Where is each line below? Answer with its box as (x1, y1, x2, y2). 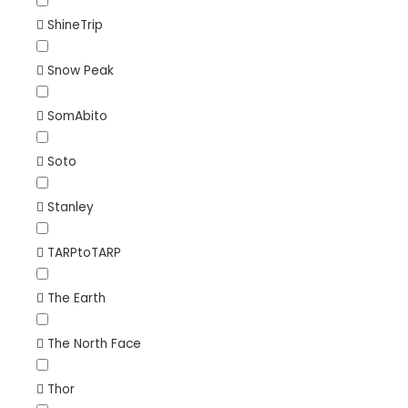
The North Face (47, 334, 141, 352)
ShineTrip (47, 15, 103, 34)
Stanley (47, 198, 94, 216)
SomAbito (47, 107, 107, 125)
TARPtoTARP (47, 243, 121, 261)
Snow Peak (47, 61, 114, 79)
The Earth (47, 289, 106, 307)
